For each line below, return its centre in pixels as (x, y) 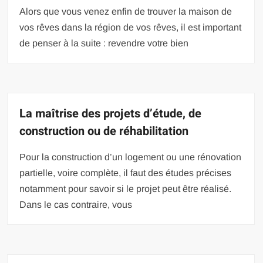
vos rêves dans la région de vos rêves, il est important (131, 27)
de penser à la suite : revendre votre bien (104, 43)
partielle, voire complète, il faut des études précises (126, 173)
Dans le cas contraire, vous (76, 204)
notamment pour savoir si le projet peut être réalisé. (126, 188)
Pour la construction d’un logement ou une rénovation (131, 157)
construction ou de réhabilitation (104, 131)
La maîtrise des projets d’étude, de (111, 113)
